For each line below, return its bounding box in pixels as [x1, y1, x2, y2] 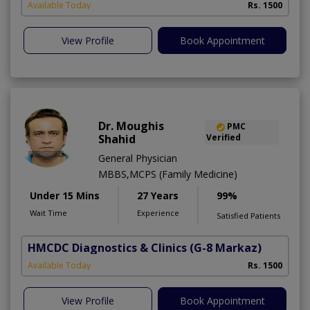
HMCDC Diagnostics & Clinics [28, 240, 187, 256]
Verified [206, 131, 241, 144]
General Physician [98, 152, 177, 165]
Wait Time [30, 208, 67, 219]
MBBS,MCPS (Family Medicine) [98, 167, 237, 181]
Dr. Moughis [98, 118, 164, 134]
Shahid [98, 131, 136, 147]
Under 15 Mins [30, 189, 100, 203]
